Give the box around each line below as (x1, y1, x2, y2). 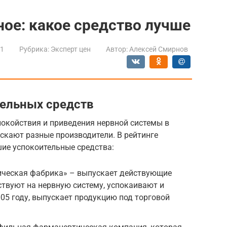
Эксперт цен (51, 45, 91, 53)
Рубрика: (19, 45, 49, 53)
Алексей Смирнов (129, 45, 188, 53)
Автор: (106, 45, 128, 53)
